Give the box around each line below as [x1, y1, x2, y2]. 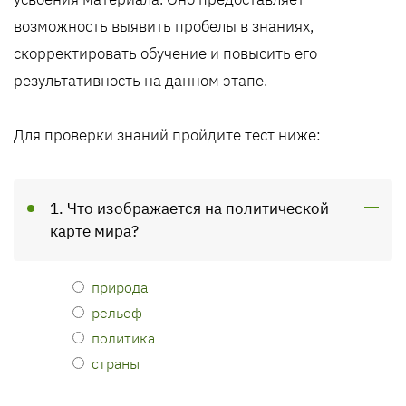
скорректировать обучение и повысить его [14, 43, 317, 63]
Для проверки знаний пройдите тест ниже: [14, 125, 321, 145]
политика [92, 328, 155, 347]
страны [92, 353, 140, 372]
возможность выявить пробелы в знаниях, [14, 16, 314, 36]
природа [92, 277, 148, 296]
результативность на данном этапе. [14, 71, 267, 91]
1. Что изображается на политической [50, 198, 329, 218]
